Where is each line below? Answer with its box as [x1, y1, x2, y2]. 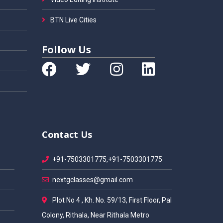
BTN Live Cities [48, 16, 97, 24]
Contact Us [41, 128, 92, 140]
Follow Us [41, 43, 91, 56]
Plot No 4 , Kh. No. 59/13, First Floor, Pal [50, 196, 172, 204]
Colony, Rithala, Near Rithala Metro [41, 211, 149, 219]
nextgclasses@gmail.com [52, 176, 133, 184]
